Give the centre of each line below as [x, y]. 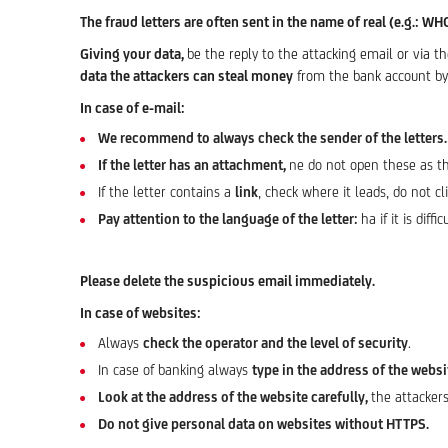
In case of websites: [140, 313]
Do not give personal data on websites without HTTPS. [263, 424]
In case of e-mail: [132, 108]
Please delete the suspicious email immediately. [227, 281]
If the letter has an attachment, [193, 165]
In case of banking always [175, 370]
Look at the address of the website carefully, [234, 397]
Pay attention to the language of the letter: [229, 219]
